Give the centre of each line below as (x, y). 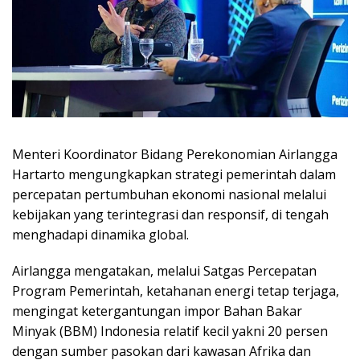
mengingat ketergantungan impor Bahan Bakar (157, 311)
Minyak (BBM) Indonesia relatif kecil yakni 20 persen (170, 331)
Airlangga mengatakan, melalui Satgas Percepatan (164, 271)
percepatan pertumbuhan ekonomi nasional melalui (169, 195)
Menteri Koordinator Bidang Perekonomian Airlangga (175, 155)
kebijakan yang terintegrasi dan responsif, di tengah (170, 215)
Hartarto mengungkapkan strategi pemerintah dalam (174, 175)
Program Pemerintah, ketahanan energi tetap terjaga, (176, 291)
